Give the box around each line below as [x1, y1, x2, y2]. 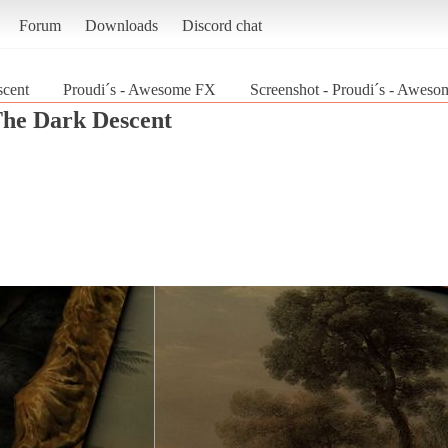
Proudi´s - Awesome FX [63, 80, 216, 98]
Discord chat [181, 16, 262, 34]
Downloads [84, 16, 158, 34]
